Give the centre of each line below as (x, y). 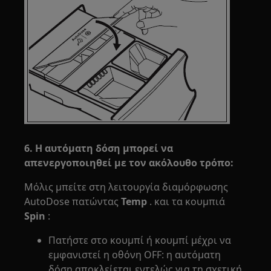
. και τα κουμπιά (186, 201)
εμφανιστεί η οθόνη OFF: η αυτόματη (135, 255)
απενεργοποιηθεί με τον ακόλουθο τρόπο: (129, 163)
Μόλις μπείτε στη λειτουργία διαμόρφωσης (126, 187)
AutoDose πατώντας (73, 201)
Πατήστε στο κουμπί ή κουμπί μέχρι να (140, 240)
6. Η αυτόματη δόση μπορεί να (99, 148)
